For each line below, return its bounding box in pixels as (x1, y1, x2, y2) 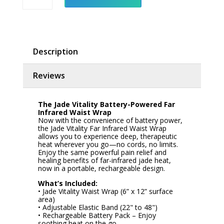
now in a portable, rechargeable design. (37, 163, 165, 173)
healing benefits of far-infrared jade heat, (37, 155, 171, 165)
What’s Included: (37, 178, 97, 188)
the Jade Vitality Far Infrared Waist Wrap (37, 123, 166, 133)
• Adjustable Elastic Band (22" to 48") (37, 202, 157, 212)
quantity (21, 35, 48, 45)
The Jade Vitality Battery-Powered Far (37, 99, 175, 109)
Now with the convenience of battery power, (37, 115, 182, 125)
